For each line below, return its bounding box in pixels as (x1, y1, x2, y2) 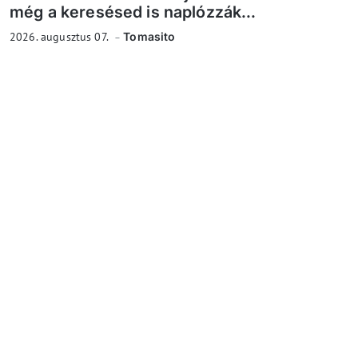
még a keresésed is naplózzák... (10, 2, 257, 22)
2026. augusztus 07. (10, 29, 111, 44)
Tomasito (123, 29, 176, 43)
